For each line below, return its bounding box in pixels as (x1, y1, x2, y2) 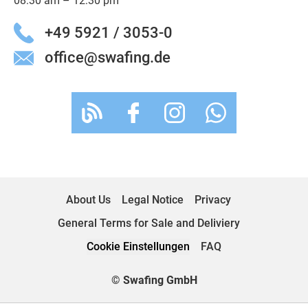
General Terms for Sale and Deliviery (57, 217, 240, 230)
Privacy (195, 193, 231, 206)
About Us (66, 193, 111, 206)
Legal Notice (122, 193, 184, 206)
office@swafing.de (45, 48, 171, 67)
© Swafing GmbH (111, 274, 197, 287)
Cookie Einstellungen (87, 240, 190, 253)
